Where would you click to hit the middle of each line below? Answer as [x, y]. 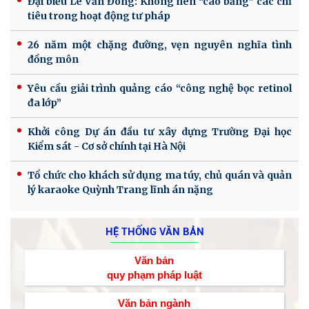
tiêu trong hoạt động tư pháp [99, 16]
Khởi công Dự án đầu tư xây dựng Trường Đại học [160, 131]
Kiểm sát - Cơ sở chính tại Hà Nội [107, 146]
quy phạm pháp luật [154, 275]
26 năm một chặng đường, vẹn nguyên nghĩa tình [160, 44]
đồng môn [53, 59]
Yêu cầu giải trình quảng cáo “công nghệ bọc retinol [160, 88]
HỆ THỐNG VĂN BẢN [154, 231]
